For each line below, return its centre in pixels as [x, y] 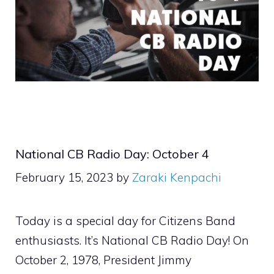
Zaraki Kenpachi [177, 177]
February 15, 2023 [64, 177]
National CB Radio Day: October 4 [112, 154]
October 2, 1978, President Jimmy [103, 260]
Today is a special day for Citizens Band [125, 221]
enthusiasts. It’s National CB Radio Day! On [132, 240]
